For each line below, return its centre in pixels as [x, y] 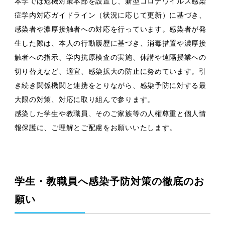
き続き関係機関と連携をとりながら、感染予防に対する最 [110, 85]
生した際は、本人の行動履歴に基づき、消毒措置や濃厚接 [110, 43]
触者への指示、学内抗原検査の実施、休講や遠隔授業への [110, 57]
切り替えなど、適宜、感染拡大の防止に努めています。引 [110, 71]
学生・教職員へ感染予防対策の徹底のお [109, 181]
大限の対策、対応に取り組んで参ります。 [84, 99]
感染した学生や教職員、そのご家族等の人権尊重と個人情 [110, 114]
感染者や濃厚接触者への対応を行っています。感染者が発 [110, 29]
